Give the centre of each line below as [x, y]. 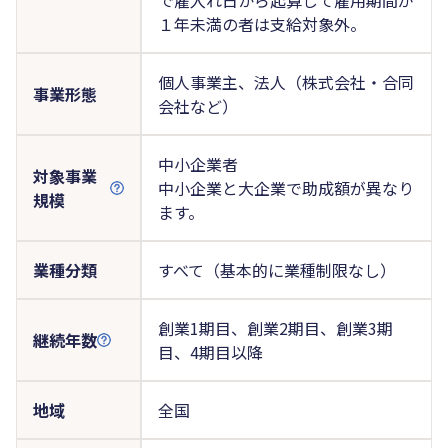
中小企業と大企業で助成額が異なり [285, 187]
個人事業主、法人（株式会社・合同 [285, 81]
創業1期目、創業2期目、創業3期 [275, 327]
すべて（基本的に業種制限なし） [276, 269]
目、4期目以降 [210, 351]
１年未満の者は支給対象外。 [261, 23]
